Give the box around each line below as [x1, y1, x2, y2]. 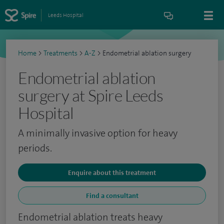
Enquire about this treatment [68, 168, 156, 177]
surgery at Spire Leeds [18, 85, 163, 105]
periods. [18, 141, 52, 154]
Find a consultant [85, 191, 138, 200]
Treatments [43, 48, 77, 58]
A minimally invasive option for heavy [18, 126, 177, 139]
